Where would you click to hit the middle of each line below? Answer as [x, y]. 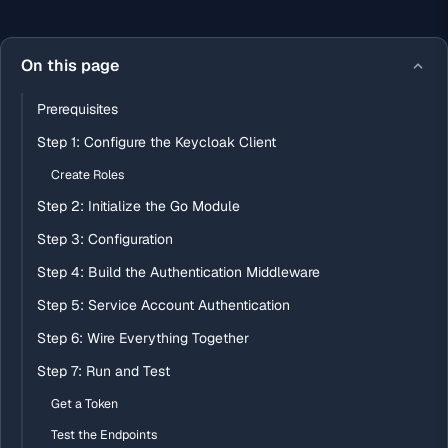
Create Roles [87, 174]
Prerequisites [77, 109]
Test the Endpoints [104, 434]
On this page [70, 65]
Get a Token [84, 403]
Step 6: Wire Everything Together [143, 338]
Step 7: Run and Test [103, 371]
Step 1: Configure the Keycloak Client [156, 142]
